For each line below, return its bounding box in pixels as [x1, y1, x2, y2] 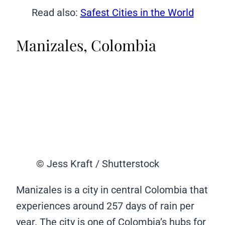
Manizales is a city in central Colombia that [16, 184, 208, 196]
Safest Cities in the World [80, 7, 194, 19]
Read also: [31, 7, 80, 19]
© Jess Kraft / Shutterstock [36, 158, 159, 170]
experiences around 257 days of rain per [16, 200, 194, 212]
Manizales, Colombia [16, 35, 156, 56]
